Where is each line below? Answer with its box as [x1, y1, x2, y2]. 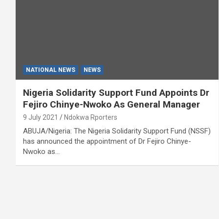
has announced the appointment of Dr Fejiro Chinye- [23, 136, 191, 146]
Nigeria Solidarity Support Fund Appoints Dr [23, 87, 209, 98]
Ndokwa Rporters [64, 113, 117, 121]
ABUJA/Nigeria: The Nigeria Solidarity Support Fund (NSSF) [23, 126, 211, 135]
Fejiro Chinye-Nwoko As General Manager [23, 98, 200, 110]
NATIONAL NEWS [26, 66, 75, 73]
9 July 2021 [23, 113, 58, 121]
